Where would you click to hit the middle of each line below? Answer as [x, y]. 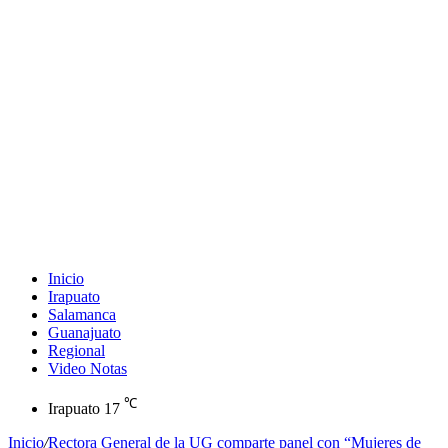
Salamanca [82, 314]
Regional [76, 350]
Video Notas [87, 368]
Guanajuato [84, 332]
